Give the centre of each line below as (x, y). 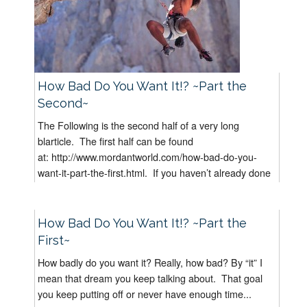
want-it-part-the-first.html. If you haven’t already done (154, 172)
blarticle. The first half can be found (115, 140)
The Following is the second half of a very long (138, 125)
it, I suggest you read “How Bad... (110, 188)
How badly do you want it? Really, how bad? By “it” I (150, 262)
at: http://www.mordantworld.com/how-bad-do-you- (147, 156)
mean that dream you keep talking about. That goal (150, 278)
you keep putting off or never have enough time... (145, 293)
